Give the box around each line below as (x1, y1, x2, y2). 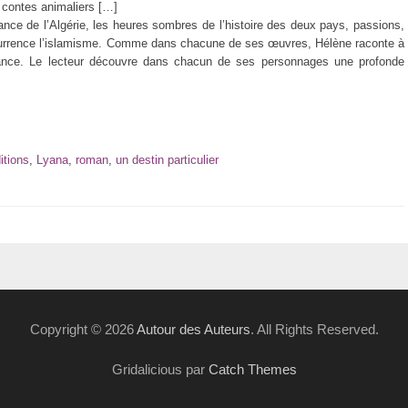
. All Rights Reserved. (250, 321, 379, 337)
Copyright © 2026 (29, 321, 137, 337)
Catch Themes (208, 362, 297, 377)
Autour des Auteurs (136, 321, 250, 337)
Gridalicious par (111, 362, 209, 377)
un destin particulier (116, 153, 219, 167)
